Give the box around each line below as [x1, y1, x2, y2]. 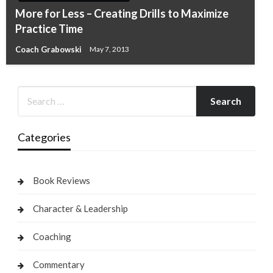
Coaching [32, 230, 71, 242]
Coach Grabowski [15, 44, 83, 54]
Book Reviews [32, 174, 90, 186]
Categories [17, 130, 71, 144]
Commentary [32, 258, 85, 270]
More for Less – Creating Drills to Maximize [15, 7, 229, 20]
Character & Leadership [32, 202, 128, 214]
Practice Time [15, 22, 83, 35]
